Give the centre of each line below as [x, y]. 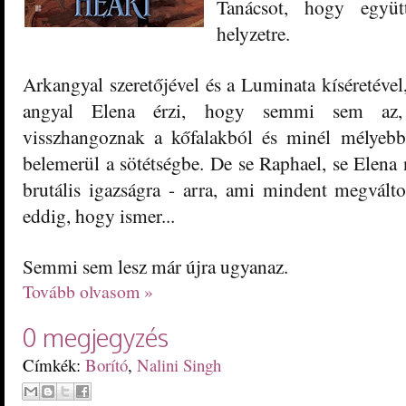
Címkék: [54, 365]
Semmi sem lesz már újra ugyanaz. [159, 266]
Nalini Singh [179, 365]
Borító [106, 365]
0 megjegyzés [96, 338]
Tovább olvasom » [88, 292]
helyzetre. [253, 34]
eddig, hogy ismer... [99, 216]
